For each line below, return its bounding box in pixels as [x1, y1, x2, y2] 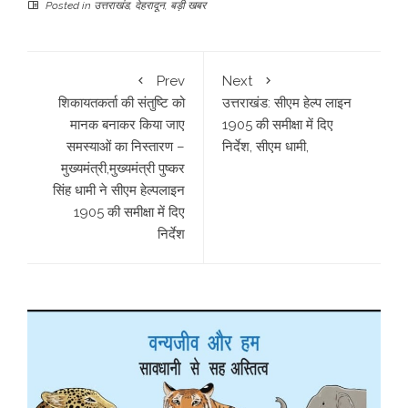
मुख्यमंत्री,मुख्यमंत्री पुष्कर [61, 160, 185, 177]
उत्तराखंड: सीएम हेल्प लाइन [222, 95, 352, 111]
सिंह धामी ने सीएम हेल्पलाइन [53, 182, 185, 199]
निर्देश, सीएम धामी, [222, 138, 309, 155]
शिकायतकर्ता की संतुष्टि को [58, 95, 185, 111]
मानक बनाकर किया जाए [70, 117, 185, 133]
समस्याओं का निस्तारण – [66, 138, 185, 155]
